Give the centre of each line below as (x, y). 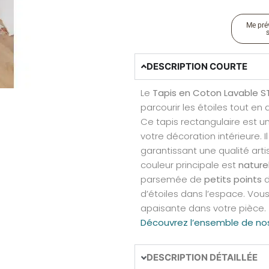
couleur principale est (189, 165)
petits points (233, 179)
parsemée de (172, 179)
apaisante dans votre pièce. (203, 208)
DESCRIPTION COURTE (197, 66)
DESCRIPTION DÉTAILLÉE (202, 258)
